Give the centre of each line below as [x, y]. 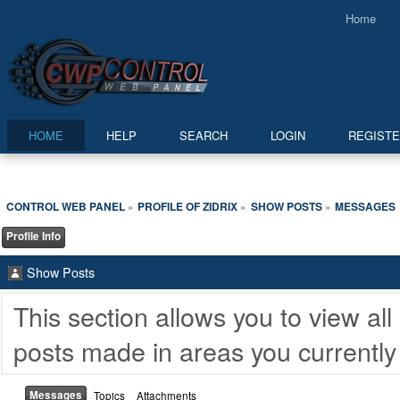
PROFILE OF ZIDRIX [188, 207]
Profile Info [33, 236]
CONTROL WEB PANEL [65, 207]
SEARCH [204, 135]
